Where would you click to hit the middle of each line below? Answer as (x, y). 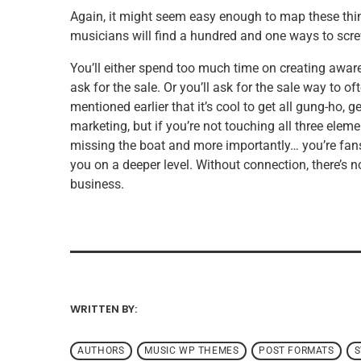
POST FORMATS (297, 351)
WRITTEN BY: (105, 309)
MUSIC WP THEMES (192, 351)
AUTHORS (101, 351)
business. (97, 185)
